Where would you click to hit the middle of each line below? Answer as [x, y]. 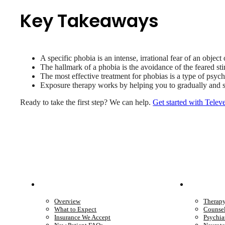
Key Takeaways [90, 21]
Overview [68, 201]
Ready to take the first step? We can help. [87, 102]
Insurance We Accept [83, 217]
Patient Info [75, 185]
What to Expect [76, 209]
